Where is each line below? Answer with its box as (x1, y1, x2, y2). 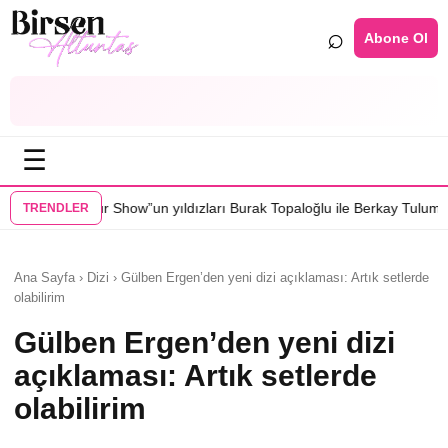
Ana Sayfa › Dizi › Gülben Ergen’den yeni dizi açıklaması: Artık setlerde (14, 270, 429, 285)
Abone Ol (364, 29, 428, 46)
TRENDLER (23, 201, 89, 215)
